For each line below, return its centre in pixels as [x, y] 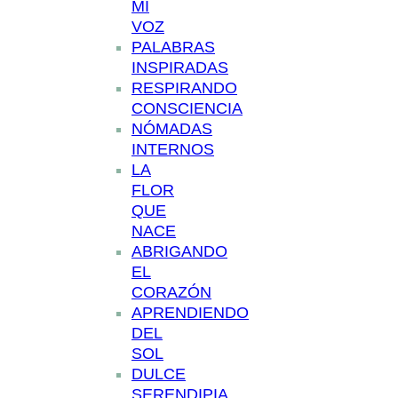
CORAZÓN [171, 293]
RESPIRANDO [184, 88]
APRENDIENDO [190, 313]
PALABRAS [173, 48]
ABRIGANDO [179, 252]
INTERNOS [173, 150]
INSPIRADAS [180, 68]
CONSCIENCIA [187, 109]
